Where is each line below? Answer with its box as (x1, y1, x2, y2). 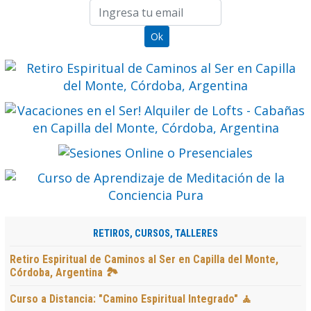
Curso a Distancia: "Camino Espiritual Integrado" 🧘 (10, 292, 252, 305)
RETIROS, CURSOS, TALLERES (93, 227, 218, 239)
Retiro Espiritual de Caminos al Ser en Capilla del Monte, (10, 252, 278, 266)
